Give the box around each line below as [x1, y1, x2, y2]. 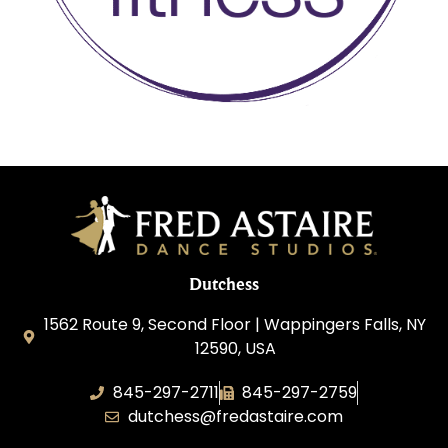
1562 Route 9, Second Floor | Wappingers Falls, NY [44, 313, 427, 337]
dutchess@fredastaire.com [127, 405, 343, 429]
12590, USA [194, 337, 276, 361]
